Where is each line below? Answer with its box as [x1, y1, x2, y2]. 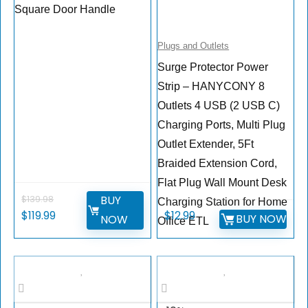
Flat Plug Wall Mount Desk [157, 177, 287, 189]
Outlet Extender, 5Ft [157, 138, 254, 151]
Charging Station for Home [157, 196, 288, 208]
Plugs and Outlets [157, 41, 230, 52]
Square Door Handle [14, 3, 116, 16]
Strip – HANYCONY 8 [157, 80, 265, 93]
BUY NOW [235, 210, 287, 227]
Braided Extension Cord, [157, 157, 278, 170]
